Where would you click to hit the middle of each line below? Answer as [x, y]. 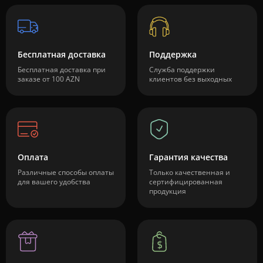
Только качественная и [190, 173]
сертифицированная [186, 182]
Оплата [33, 157]
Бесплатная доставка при [62, 70]
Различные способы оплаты [66, 173]
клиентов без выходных [190, 79]
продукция [168, 191]
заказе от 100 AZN [49, 79]
